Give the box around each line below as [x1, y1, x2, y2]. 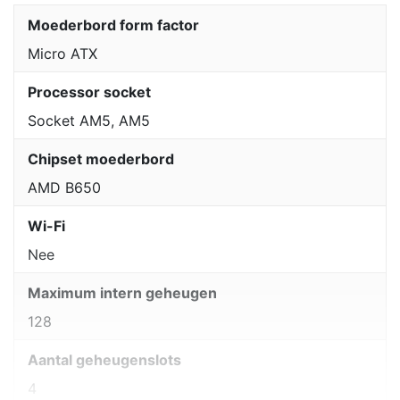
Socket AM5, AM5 [28, 111, 150, 129]
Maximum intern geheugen [28, 283, 217, 302]
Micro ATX [28, 44, 97, 62]
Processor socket [28, 82, 151, 101]
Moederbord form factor [28, 15, 199, 34]
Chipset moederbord [28, 149, 174, 168]
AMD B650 [28, 178, 101, 196]
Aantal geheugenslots [28, 350, 181, 369]
